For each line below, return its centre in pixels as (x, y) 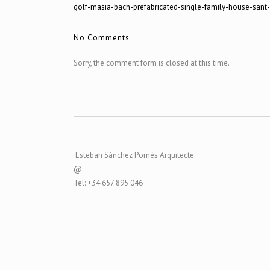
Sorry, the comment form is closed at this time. (152, 63)
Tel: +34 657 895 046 (108, 183)
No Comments (102, 38)
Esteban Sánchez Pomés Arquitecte (134, 155)
